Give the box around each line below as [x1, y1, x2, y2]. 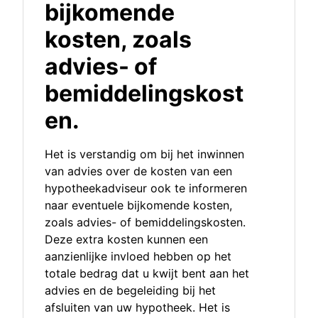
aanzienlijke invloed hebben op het [45, 249, 231, 264]
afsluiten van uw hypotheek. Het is [45, 300, 230, 315]
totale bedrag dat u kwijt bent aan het [45, 266, 249, 281]
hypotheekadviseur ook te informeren [45, 181, 247, 196]
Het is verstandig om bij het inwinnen [45, 147, 244, 162]
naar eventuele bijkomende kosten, [45, 198, 232, 213]
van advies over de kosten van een [45, 164, 232, 179]
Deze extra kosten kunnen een [45, 232, 208, 247]
